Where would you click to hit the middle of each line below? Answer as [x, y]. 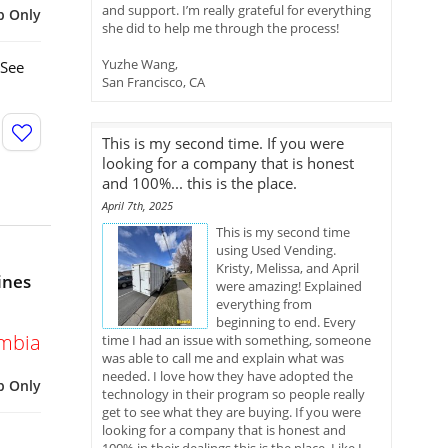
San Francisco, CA [153, 82]
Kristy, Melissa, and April [287, 268]
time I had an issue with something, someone [236, 340]
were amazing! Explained [289, 286]
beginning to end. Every [286, 322]
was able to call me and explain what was [223, 358]
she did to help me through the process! [220, 28]
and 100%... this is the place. [199, 183]
